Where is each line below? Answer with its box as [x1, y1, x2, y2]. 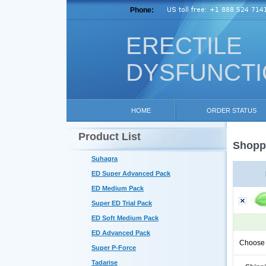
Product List [78, 131, 141, 142]
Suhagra [91, 155, 118, 162]
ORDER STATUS [206, 107, 256, 114]
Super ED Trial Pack [91, 199, 152, 207]
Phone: [130, 6, 156, 14]
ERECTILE [126, 33, 242, 59]
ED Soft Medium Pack [91, 214, 159, 221]
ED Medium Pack [91, 185, 144, 192]
